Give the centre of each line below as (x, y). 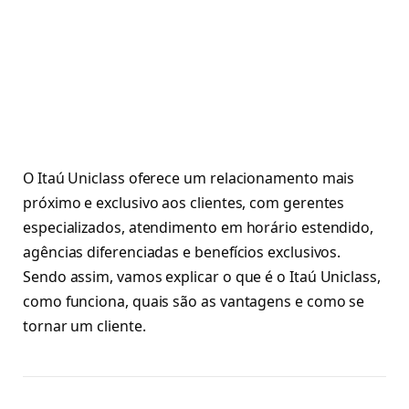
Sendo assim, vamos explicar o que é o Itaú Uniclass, (202, 276)
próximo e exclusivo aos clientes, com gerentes (184, 202)
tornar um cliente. (84, 325)
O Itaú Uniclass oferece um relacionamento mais (189, 178)
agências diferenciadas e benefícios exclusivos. (182, 252)
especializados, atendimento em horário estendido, (199, 227)
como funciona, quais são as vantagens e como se (194, 301)
